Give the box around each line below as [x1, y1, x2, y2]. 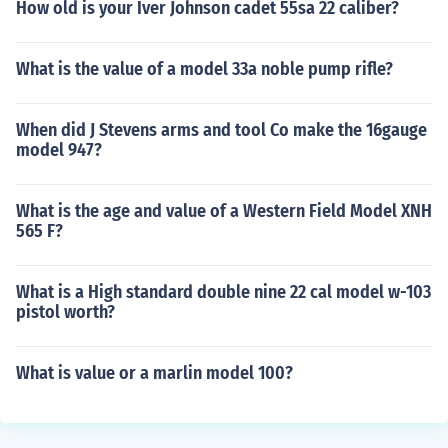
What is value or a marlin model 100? [16, 362, 293, 384]
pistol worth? [16, 301, 115, 323]
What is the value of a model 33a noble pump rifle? [16, 58, 393, 80]
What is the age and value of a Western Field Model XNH [16, 200, 432, 222]
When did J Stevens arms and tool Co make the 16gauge [16, 119, 427, 141]
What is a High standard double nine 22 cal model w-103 [16, 281, 431, 303]
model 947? [16, 139, 102, 161]
